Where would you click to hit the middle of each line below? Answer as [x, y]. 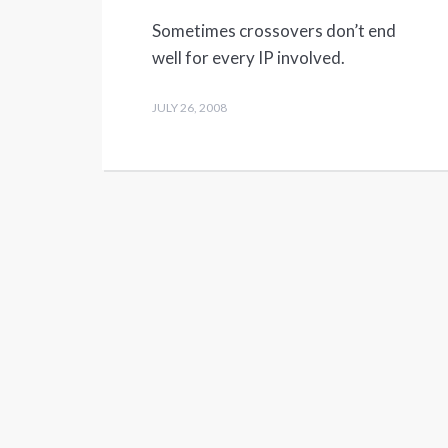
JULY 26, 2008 [189, 108]
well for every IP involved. [248, 58]
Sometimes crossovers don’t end [274, 31]
